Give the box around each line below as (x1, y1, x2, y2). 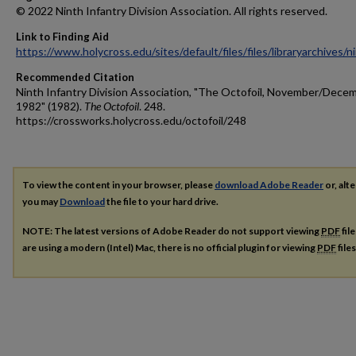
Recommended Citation (16, 71, 134, 83)
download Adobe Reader (215, 179, 323, 191)
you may (22, 195, 60, 207)
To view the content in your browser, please (22, 179, 215, 191)
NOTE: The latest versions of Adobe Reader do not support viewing (22, 224, 321, 237)
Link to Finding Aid (16, 30, 109, 43)
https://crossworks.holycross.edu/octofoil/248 (16, 114, 246, 127)
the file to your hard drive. (105, 195, 219, 207)
